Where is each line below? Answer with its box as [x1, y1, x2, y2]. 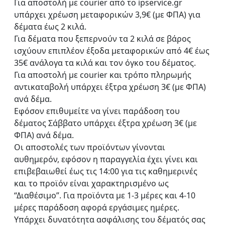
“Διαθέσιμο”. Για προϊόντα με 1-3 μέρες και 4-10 [14, 189, 195, 201]
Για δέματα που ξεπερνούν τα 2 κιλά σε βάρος [14, 33, 191, 44]
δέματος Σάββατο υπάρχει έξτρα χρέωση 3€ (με [14, 117, 197, 129]
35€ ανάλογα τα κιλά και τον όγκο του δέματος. [14, 57, 196, 68]
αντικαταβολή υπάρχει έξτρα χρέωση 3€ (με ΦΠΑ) [14, 81, 206, 92]
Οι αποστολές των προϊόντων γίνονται [14, 141, 165, 153]
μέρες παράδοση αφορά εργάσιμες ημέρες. [14, 201, 179, 213]
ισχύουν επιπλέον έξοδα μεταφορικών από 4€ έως [14, 45, 209, 56]
